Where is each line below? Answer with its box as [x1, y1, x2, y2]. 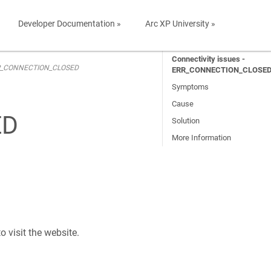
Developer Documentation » [18, 19, 121, 28]
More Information [172, 133, 232, 142]
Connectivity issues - [172, 54, 246, 64]
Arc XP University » [145, 19, 215, 28]
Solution [172, 116, 200, 125]
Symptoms [172, 82, 209, 91]
